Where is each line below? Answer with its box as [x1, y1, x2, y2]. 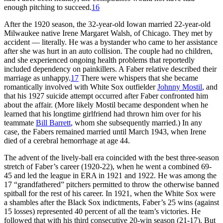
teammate [4, 118, 36, 127]
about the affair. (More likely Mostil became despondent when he [4, 100, 208, 109]
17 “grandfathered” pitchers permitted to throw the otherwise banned [4, 180, 219, 189]
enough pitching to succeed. [4, 2, 92, 11]
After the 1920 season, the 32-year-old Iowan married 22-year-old [4, 19, 211, 28]
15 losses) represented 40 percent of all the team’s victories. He [4, 207, 201, 216]
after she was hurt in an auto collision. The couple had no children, [4, 46, 213, 55]
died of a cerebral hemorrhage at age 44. [4, 136, 130, 145]
